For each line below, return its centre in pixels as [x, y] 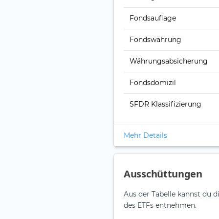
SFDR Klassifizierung [165, 104]
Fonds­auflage [153, 18]
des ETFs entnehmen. [160, 206]
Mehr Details [145, 136]
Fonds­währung [155, 40]
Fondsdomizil [153, 83]
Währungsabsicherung [169, 61]
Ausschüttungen [163, 174]
